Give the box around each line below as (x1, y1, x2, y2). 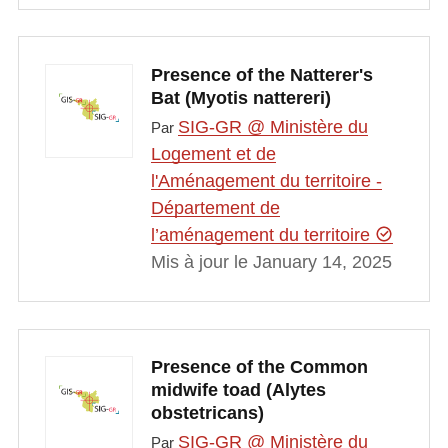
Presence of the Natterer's (150, 64, 373, 85)
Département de (150, 197, 280, 218)
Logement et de (150, 143, 276, 164)
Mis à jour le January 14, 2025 (150, 251, 392, 272)
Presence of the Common (150, 357, 368, 378)
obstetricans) (150, 403, 264, 424)
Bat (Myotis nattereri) (150, 87, 331, 108)
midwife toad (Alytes (150, 380, 326, 401)
